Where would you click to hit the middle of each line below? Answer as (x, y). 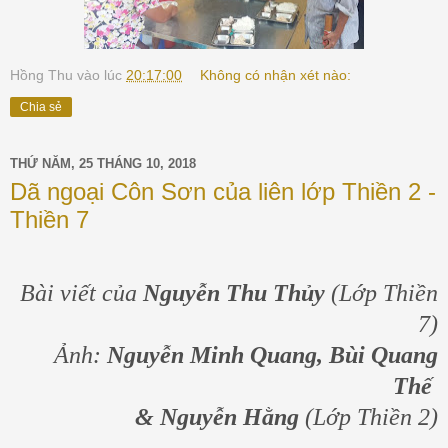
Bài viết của (81, 292)
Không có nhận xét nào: (276, 74)
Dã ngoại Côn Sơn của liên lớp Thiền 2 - (223, 191)
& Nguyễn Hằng (217, 416)
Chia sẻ (41, 106)
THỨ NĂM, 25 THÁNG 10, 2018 (103, 164)
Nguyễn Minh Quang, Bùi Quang (272, 354)
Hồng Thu (41, 74)
